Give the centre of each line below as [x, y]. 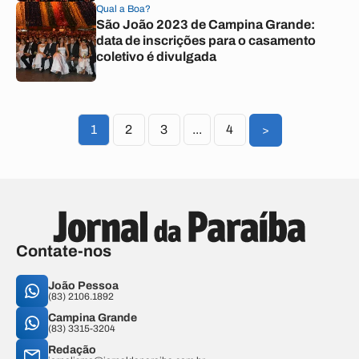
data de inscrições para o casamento [206, 40]
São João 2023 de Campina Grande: [206, 24]
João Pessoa [83, 286]
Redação [72, 350]
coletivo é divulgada [156, 56]
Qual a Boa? [123, 9]
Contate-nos [64, 251]
